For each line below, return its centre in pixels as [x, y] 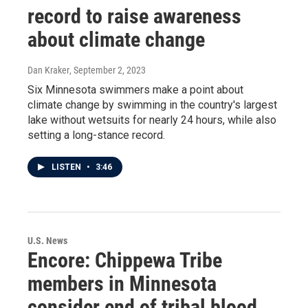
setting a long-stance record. [96, 135]
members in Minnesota [122, 284]
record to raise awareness [134, 16]
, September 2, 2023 [108, 70]
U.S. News [47, 241]
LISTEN [67, 167]
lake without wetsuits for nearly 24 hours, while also [152, 120]
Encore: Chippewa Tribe [125, 260]
